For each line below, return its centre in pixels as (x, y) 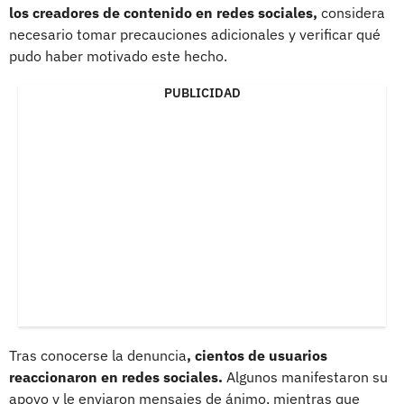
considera (351, 13)
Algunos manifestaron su (305, 377)
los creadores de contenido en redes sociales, (163, 13)
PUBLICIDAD (202, 93)
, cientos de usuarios (257, 356)
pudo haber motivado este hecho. (118, 56)
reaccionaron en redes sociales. (116, 377)
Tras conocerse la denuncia (98, 356)
